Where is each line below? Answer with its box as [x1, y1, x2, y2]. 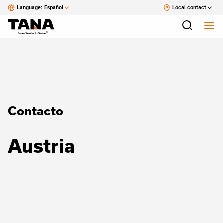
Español [44, 4, 63, 10]
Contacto [8, 104, 63, 118]
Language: [17, 4, 42, 10]
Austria [8, 135, 75, 156]
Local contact [172, 4, 206, 10]
